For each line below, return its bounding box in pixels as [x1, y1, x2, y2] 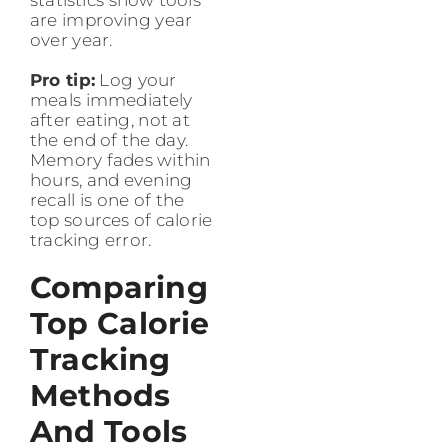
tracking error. [30, 229, 152, 250]
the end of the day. [30, 129, 188, 150]
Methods [30, 376, 171, 414]
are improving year [30, 9, 193, 30]
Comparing [30, 268, 208, 306]
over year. [30, 29, 113, 50]
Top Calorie [30, 304, 210, 342]
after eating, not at [30, 109, 190, 130]
